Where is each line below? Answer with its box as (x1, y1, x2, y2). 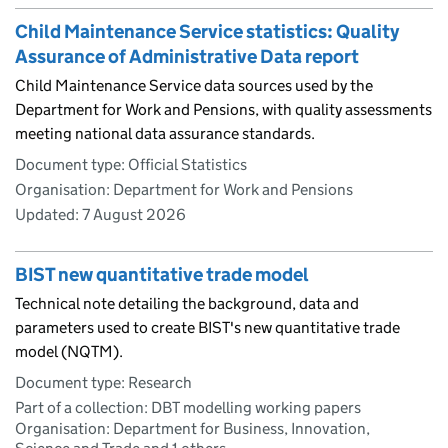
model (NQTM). (15, 341, 123, 361)
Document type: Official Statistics (15, 154, 247, 174)
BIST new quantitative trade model (15, 262, 309, 286)
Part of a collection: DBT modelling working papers (15, 397, 361, 417)
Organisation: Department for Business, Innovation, (15, 418, 370, 438)
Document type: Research (15, 372, 192, 392)
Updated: (15, 204, 82, 224)
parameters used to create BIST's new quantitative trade (15, 317, 400, 337)
